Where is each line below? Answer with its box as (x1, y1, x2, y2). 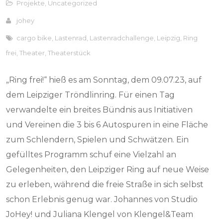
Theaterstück (48, 49, 91, 57)
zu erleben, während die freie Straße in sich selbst (6, 180, 204, 189)
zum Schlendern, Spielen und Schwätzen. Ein (6, 135, 189, 144)
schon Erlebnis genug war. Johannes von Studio (6, 195, 198, 204)
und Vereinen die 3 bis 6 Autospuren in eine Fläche (6, 120, 209, 129)
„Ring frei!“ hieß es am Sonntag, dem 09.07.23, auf (6, 75, 202, 85)
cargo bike (16, 34, 52, 42)
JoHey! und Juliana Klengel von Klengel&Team (6, 210, 194, 219)
